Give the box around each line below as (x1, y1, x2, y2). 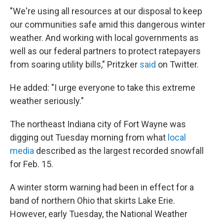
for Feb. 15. (10, 158, 53, 169)
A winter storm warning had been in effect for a (10, 182, 194, 192)
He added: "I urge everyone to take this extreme (10, 82, 195, 93)
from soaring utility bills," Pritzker (10, 59, 140, 70)
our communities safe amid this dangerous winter (10, 19, 205, 30)
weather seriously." (10, 95, 84, 106)
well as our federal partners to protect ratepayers (10, 45, 201, 56)
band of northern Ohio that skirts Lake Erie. (10, 195, 175, 206)
